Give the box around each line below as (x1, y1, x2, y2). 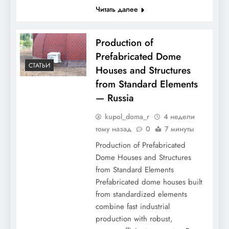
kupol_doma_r (104, 111, 149, 122)
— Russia (95, 91, 134, 105)
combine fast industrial (95, 201, 170, 212)
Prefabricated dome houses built (95, 176, 202, 188)
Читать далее (95, 4, 138, 14)
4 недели (163, 111, 195, 122)
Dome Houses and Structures (95, 152, 191, 163)
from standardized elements (95, 189, 187, 200)
